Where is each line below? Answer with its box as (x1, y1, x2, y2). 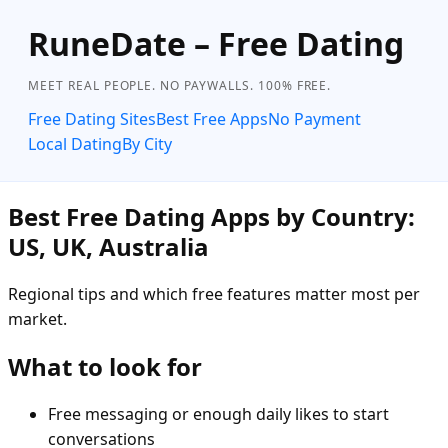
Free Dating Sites (28, 108, 156, 130)
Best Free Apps (156, 108, 268, 130)
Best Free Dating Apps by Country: (8, 199, 415, 233)
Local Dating (28, 133, 122, 155)
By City (122, 133, 172, 155)
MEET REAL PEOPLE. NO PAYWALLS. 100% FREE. (28, 77, 332, 94)
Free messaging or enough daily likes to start (48, 402, 389, 425)
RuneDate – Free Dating (28, 22, 404, 65)
